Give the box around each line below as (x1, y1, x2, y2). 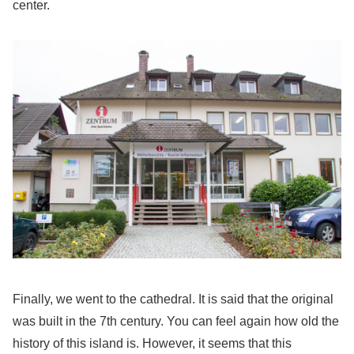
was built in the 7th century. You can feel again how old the (13, 314, 339, 329)
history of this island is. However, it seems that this (13, 337, 292, 351)
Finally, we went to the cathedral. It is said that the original (13, 292, 333, 307)
